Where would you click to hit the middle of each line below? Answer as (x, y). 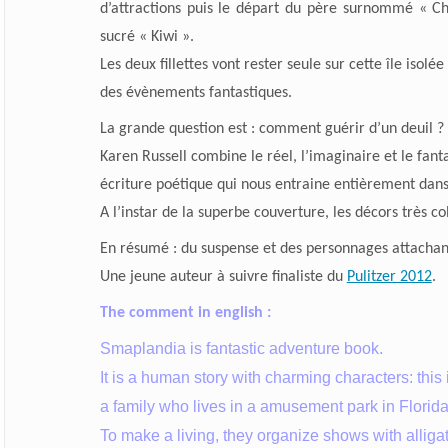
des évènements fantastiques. (195, 92)
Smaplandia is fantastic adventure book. (241, 348)
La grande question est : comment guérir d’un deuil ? (271, 128)
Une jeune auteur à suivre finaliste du (223, 276)
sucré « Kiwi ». (146, 36)
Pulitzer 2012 (389, 276)
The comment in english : (185, 312)
